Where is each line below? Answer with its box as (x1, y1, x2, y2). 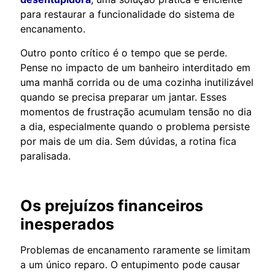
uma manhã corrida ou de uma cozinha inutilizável (20, 76, 254, 88)
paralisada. (20, 149, 71, 162)
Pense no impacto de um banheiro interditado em (20, 61, 250, 74)
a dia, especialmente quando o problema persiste (20, 120, 250, 133)
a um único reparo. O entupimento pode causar (20, 258, 240, 271)
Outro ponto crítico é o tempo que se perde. (20, 46, 227, 59)
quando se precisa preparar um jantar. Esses (20, 90, 227, 103)
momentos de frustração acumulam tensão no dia (20, 105, 252, 118)
